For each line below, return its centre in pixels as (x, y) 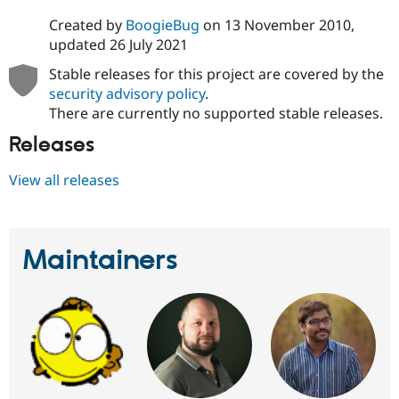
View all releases (64, 179)
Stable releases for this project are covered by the (216, 74)
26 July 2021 (148, 45)
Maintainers (101, 261)
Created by (87, 25)
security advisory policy (126, 94)
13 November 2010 (287, 25)
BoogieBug (162, 25)
